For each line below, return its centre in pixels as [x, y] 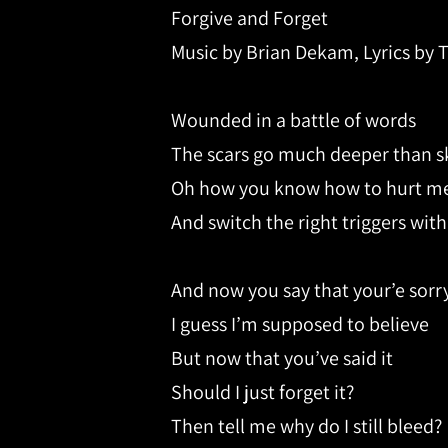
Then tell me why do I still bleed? [306, 426]
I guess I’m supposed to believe [300, 324]
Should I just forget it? [262, 392]
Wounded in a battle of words [293, 120]
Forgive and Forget [249, 18]
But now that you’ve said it [282, 358]
